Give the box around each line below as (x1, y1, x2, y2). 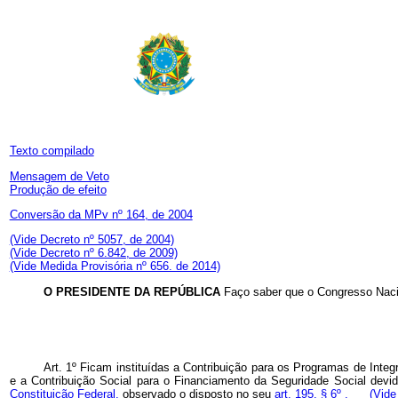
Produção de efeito (9, 182, 107, 196)
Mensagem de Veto (9, 169, 109, 183)
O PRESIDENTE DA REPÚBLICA (43, 284, 224, 298)
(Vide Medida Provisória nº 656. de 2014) (9, 259, 220, 274)
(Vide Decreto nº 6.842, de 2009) (9, 246, 178, 260)
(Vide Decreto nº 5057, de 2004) (9, 233, 174, 247)
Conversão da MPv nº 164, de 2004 (9, 207, 193, 221)
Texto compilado (9, 144, 94, 158)
